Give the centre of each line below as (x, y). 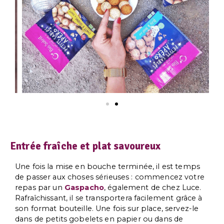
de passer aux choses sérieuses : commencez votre (110, 177)
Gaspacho (84, 187)
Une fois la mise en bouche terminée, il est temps (108, 166)
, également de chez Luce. (153, 187)
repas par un (40, 187)
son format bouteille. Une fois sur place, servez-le (107, 208)
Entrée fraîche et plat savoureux (85, 146)
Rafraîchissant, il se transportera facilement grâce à (109, 198)
